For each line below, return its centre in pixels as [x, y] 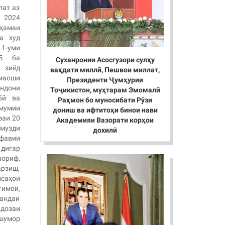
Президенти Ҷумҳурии [105, 80]
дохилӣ [105, 130]
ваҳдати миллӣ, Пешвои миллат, [105, 70]
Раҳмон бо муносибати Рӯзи [105, 100]
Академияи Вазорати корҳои [105, 120]
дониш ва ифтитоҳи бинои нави [105, 110]
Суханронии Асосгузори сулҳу [105, 60]
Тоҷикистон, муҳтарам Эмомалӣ [105, 90]
